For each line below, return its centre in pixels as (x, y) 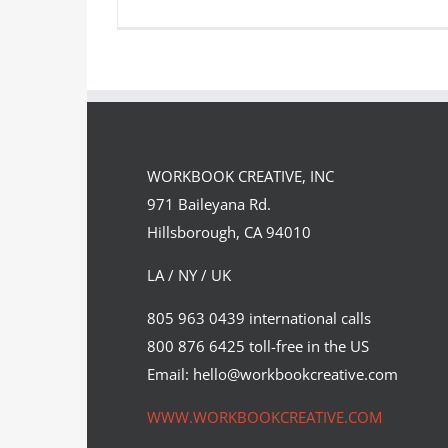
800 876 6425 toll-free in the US (258, 346)
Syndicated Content (288, 202)
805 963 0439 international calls (259, 318)
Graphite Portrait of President (288, 147)
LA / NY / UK (189, 275)
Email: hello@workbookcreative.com (272, 374)
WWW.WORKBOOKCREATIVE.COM (264, 417)
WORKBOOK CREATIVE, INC (240, 176)
